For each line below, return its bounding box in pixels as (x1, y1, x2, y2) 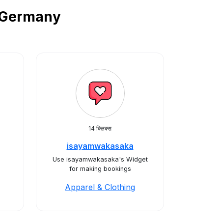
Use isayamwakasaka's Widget (52, 156, 148, 163)
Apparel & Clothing (65, 182, 135, 192)
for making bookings (69, 165, 131, 172)
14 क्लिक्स (88, 125, 111, 132)
